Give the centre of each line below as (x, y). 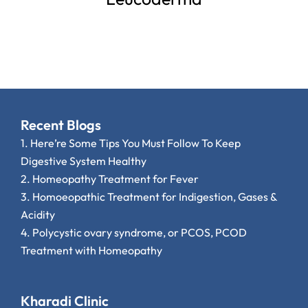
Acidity (38, 215)
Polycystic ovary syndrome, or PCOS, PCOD (140, 233)
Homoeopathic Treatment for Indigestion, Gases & (155, 197)
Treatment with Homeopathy (91, 251)
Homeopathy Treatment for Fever (115, 179)
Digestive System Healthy (84, 161)
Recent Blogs (61, 125)
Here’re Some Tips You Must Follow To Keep (135, 143)
